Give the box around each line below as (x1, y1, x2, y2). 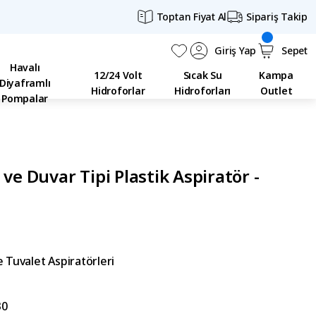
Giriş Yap (214, 44, 257, 57)
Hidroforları (174, 84, 231, 97)
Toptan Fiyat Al (156, 10, 227, 23)
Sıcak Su (183, 68, 222, 82)
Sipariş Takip (246, 10, 308, 23)
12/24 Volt (94, 68, 142, 82)
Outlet (260, 84, 293, 97)
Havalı (9, 61, 40, 74)
